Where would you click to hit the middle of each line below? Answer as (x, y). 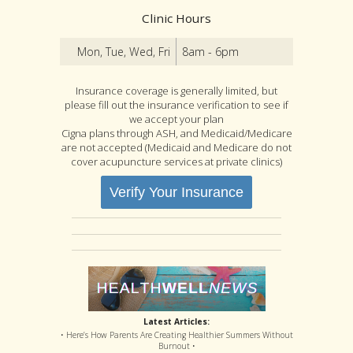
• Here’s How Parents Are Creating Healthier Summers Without (176, 334)
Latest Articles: (176, 321)
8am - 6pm (211, 51)
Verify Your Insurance (176, 192)
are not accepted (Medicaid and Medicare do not (176, 147)
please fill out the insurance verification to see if (176, 104)
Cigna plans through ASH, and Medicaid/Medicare (176, 133)
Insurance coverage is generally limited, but (176, 90)
